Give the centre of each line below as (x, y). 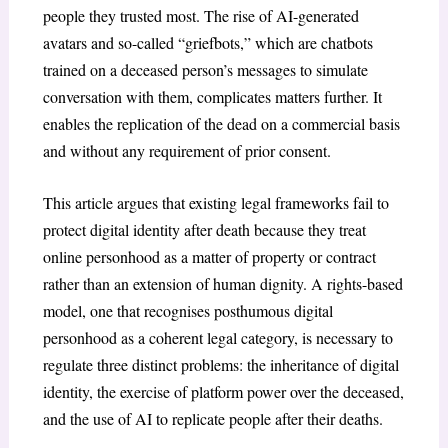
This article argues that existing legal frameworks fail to (215, 203)
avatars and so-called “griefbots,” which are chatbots (207, 42)
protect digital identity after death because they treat (204, 230)
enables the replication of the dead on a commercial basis (221, 123)
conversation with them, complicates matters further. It (212, 96)
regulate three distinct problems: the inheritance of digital (220, 365)
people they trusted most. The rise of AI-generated (200, 15)
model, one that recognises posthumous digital (187, 311)
